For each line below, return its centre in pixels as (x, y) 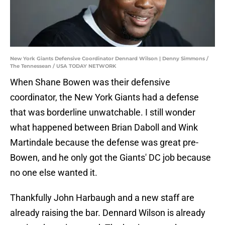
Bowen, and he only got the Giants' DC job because (110, 158)
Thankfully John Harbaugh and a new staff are (102, 198)
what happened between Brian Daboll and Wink (104, 128)
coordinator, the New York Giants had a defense (104, 97)
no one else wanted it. (54, 173)
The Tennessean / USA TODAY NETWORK (63, 66)
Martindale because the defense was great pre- (104, 143)
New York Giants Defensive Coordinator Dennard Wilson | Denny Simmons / (109, 59)
